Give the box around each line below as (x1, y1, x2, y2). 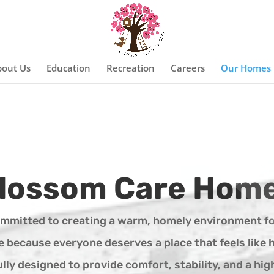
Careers (170, 62, 205, 74)
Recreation (106, 62, 155, 74)
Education (46, 62, 91, 74)
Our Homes (220, 62, 271, 74)
